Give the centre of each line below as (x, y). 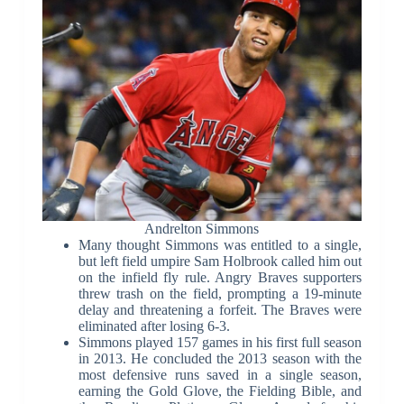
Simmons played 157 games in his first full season (220, 342)
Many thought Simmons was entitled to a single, (220, 244)
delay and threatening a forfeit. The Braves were (220, 309)
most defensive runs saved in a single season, (220, 374)
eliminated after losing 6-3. (154, 326)
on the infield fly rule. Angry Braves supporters (220, 277)
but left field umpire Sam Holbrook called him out (220, 261)
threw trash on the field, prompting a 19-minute (220, 293)
